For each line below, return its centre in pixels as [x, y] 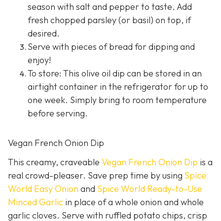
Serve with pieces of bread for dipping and [111, 46]
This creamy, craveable [55, 162]
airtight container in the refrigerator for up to [118, 86]
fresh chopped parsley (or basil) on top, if [109, 20]
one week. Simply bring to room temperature [117, 100]
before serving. [58, 113]
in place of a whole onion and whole [133, 202]
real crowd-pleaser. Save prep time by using [96, 175]
